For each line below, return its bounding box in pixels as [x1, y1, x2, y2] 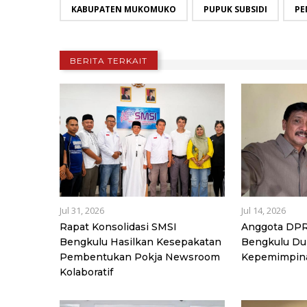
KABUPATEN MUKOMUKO [71, 3, 176, 15]
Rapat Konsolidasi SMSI [60, 221, 177, 234]
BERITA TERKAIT [70, 55, 147, 66]
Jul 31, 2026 [60, 204, 104, 217]
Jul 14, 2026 [241, 204, 286, 217]
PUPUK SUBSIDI [204, 3, 267, 15]
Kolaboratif [60, 266, 113, 279]
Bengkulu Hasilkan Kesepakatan [60, 236, 221, 249]
